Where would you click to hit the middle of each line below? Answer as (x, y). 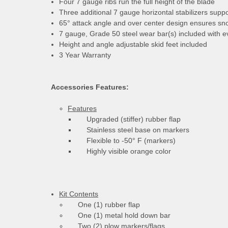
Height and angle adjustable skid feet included (133, 44)
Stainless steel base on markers (133, 130)
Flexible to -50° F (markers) (126, 140)
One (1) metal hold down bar (119, 215)
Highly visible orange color (123, 151)
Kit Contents (79, 194)
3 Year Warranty (85, 55)
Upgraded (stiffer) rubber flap (128, 119)
